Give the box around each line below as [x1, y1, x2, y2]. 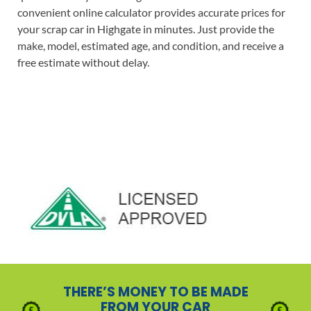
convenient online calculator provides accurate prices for [17, 5, 285, 19]
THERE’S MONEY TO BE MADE [62, 282, 249, 301]
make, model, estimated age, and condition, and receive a [17, 38, 284, 52]
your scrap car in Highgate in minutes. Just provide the [17, 22, 274, 35]
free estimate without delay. [17, 55, 149, 69]
